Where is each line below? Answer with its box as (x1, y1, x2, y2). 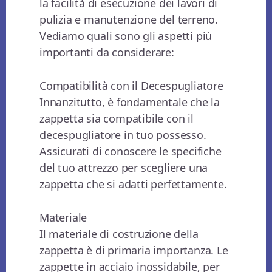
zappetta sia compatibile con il (39, 111, 194, 126)
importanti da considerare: (39, 45, 174, 60)
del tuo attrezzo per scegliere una (39, 160, 208, 175)
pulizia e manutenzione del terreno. (39, 12, 219, 27)
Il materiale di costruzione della (39, 226, 199, 242)
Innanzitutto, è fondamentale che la (39, 95, 220, 110)
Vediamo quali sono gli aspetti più (39, 29, 212, 44)
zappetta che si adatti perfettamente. (39, 177, 227, 192)
